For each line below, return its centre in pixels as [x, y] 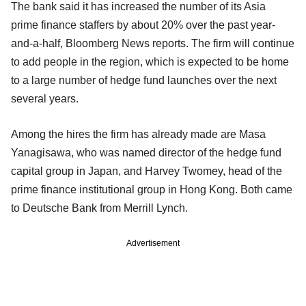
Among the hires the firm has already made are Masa [138, 134]
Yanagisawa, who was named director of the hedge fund [146, 152]
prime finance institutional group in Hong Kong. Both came [152, 189]
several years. [45, 98]
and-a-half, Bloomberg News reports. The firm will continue [153, 43]
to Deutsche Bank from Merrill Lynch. [99, 208]
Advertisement [153, 243]
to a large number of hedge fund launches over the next [144, 80]
